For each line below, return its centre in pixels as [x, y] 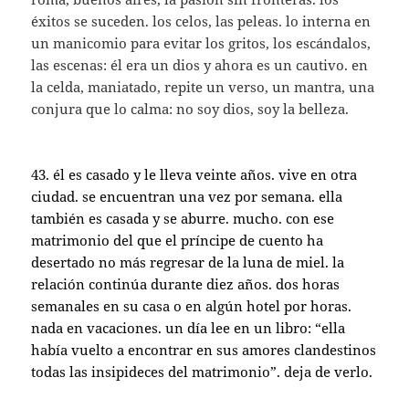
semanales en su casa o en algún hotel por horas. [192, 306]
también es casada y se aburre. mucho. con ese [183, 219]
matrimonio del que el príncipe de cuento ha [178, 241]
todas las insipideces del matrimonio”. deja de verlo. [202, 372]
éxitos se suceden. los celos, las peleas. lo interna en [201, 21]
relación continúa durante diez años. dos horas [186, 284]
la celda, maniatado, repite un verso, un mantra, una [203, 87]
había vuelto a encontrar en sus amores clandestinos [204, 350]
